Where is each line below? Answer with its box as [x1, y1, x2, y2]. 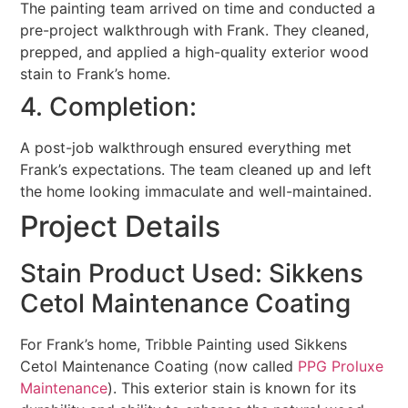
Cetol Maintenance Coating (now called [20, 357, 299, 376]
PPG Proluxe [298, 357, 384, 376]
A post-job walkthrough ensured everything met [20, 138, 352, 158]
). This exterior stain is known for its [107, 379, 357, 398]
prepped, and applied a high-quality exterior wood [20, 43, 370, 62]
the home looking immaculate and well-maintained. [20, 182, 372, 201]
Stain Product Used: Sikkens [20, 258, 364, 290]
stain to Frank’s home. [20, 65, 171, 84]
